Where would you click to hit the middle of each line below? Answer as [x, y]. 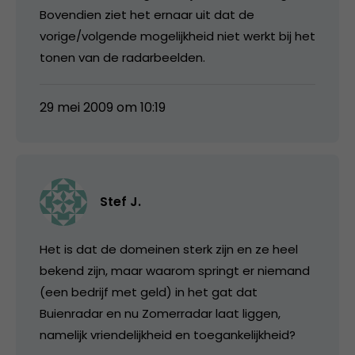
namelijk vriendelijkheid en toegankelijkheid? [168, 334]
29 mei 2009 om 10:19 [103, 107]
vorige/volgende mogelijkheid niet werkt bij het [177, 36]
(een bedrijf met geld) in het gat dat [149, 292]
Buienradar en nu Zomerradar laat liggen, [160, 313]
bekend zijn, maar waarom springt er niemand [175, 270]
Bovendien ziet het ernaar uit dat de [147, 14]
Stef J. [120, 201]
